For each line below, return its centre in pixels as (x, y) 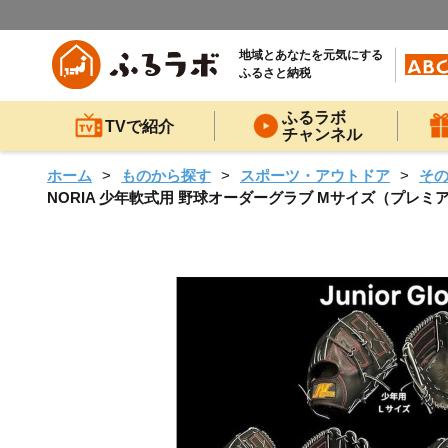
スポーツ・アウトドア (315, 175)
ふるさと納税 (275, 73)
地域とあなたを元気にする (311, 55)
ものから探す (166, 175)
